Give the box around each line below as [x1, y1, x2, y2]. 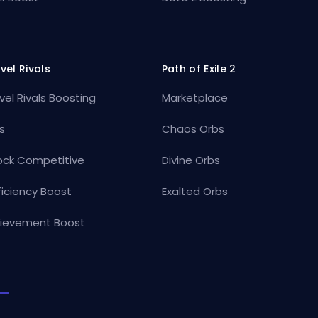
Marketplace [161, 89, 228, 105]
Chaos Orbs [161, 121, 224, 136]
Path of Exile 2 [161, 61, 236, 76]
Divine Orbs [161, 152, 220, 168]
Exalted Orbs [161, 183, 228, 199]
